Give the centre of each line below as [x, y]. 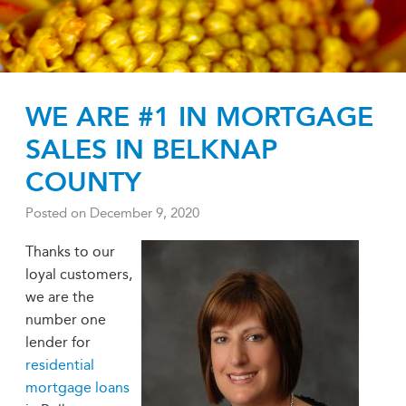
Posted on [58, 213]
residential [60, 365]
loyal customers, [79, 274]
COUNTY [83, 182]
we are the [60, 297]
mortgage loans [77, 387]
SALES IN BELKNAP [151, 150]
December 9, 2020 [145, 213]
